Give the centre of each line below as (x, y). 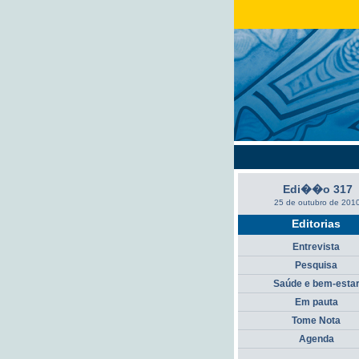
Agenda (316, 339)
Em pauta (316, 302)
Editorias (316, 224)
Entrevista (316, 247)
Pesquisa (316, 265)
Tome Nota (316, 321)
